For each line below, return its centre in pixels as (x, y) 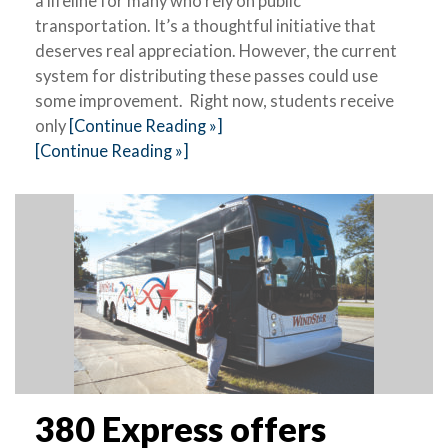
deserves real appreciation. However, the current (216, 50)
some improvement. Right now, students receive (214, 100)
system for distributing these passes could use (206, 75)
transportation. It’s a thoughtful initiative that (205, 25)
